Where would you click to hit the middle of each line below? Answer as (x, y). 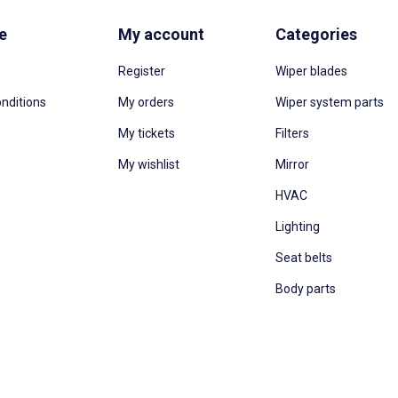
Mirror (293, 164)
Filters (293, 133)
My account (161, 34)
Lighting (298, 227)
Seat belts (304, 258)
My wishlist (148, 164)
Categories (317, 34)
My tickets (146, 133)
